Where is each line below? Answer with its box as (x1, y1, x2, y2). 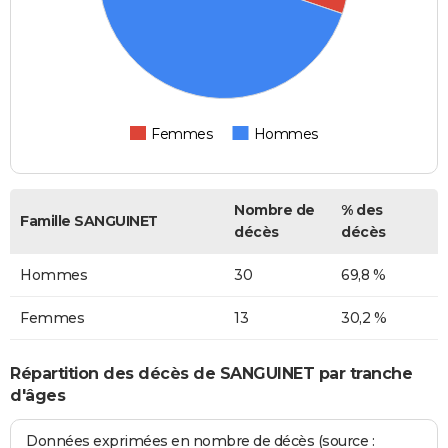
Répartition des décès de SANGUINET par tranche (10, 363, 412, 383)
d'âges (10, 385, 65, 405)
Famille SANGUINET (20, 212, 158, 231)
